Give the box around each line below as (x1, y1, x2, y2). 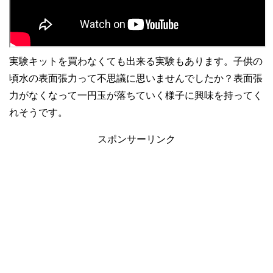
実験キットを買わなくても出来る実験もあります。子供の (9, 55, 263, 66)
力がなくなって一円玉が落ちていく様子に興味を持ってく (9, 90, 263, 101)
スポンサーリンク (97, 133, 175, 144)
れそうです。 (9, 107, 68, 118)
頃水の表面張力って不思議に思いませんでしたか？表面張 (9, 73, 263, 83)
